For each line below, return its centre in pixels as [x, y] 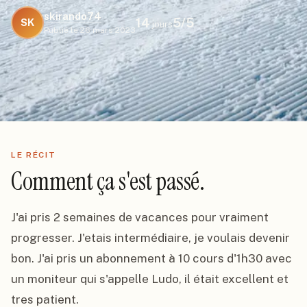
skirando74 [73, 16]
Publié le [61, 30]
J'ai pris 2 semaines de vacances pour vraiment [140, 217]
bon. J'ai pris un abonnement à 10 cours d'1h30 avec [151, 258]
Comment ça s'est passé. [108, 181]
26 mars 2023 [108, 30]
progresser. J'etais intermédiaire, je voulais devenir [150, 238]
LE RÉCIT [34, 155]
